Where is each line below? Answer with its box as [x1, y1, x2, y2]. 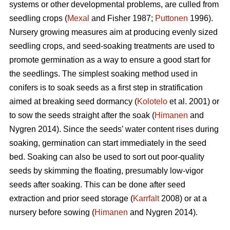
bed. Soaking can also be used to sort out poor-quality [9, 152, 204, 162]
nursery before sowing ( [9, 208, 94, 217]
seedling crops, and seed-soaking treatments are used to [9, 42, 215, 51]
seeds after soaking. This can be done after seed [9, 180, 185, 189]
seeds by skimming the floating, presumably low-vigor [9, 166, 203, 176]
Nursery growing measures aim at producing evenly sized [9, 28, 218, 37]
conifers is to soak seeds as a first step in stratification [9, 83, 203, 92]
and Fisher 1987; [89, 14, 155, 23]
